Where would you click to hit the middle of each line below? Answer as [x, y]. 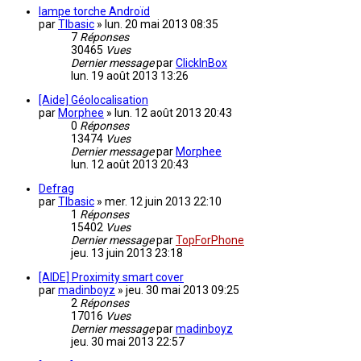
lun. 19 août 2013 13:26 [130, 76]
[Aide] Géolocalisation [93, 100]
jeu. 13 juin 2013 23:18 [127, 253]
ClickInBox [201, 63]
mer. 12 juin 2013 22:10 [163, 202]
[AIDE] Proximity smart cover [111, 278]
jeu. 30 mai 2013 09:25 [183, 290]
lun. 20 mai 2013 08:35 [162, 25]
